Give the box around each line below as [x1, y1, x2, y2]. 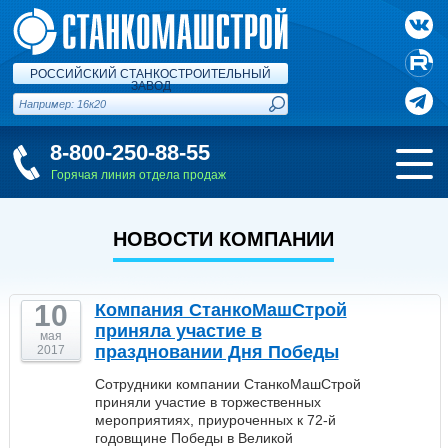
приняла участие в [94, 321, 262, 341]
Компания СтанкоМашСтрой [94, 300, 347, 320]
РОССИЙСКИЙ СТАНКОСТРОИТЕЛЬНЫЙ [30, 67, 271, 81]
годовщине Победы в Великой [94, 430, 293, 446]
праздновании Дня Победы [94, 342, 339, 362]
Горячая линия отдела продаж [51, 168, 226, 182]
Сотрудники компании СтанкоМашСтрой [94, 376, 361, 392]
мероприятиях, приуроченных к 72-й [94, 412, 336, 428]
